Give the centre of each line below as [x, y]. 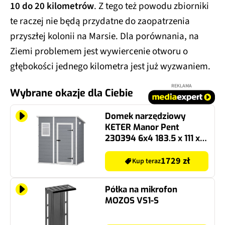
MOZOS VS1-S [132, 200]
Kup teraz [146, 161]
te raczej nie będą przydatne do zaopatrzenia [100, 21]
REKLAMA [182, 86]
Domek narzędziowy [145, 116]
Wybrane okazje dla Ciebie [72, 93]
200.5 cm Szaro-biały [147, 149]
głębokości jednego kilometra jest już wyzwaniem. [110, 66]
